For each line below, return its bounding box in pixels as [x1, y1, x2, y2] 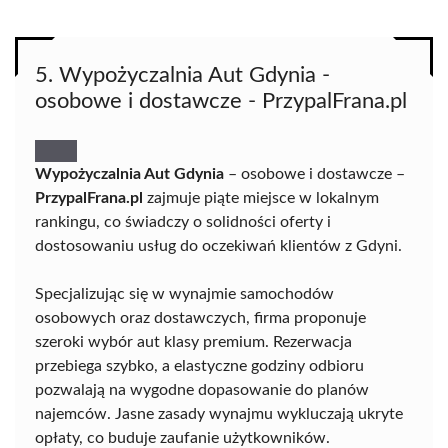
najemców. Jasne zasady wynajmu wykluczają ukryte [35, 406, 403, 423]
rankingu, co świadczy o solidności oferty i [35, 214, 331, 231]
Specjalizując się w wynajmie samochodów [35, 286, 334, 303]
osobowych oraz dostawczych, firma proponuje [35, 310, 366, 327]
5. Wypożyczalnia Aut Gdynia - [35, 64, 330, 87]
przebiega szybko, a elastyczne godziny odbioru [35, 358, 364, 375]
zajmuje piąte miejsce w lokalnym [143, 190, 379, 207]
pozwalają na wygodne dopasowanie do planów [35, 382, 369, 399]
